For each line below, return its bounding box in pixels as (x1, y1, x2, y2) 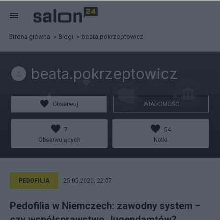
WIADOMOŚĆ (143, 101, 179, 108)
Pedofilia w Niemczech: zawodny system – (10, 200, 201, 212)
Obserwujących (38, 137, 81, 143)
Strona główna (9, 33, 50, 40)
